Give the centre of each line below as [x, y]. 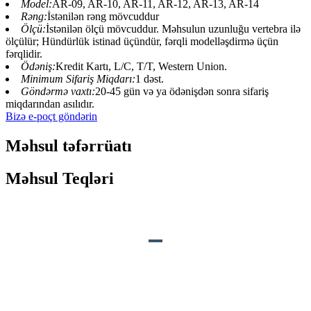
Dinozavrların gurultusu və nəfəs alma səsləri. [143, 268]
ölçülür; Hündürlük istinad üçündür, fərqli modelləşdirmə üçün [142, 42]
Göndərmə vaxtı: [58, 92]
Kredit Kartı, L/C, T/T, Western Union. [141, 67]
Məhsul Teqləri [60, 179]
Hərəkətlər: [36, 293]
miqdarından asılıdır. [50, 104]
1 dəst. [150, 79]
